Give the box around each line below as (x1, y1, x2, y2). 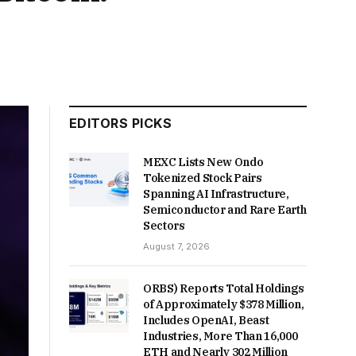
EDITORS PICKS (69, 115, 172, 131)
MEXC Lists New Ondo (143, 155, 264, 169)
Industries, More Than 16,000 (143, 329, 298, 343)
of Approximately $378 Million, (143, 297, 304, 311)
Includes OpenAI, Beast (143, 313, 269, 327)
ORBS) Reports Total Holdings (143, 281, 304, 296)
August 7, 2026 (143, 241, 210, 252)
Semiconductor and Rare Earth (143, 203, 307, 217)
